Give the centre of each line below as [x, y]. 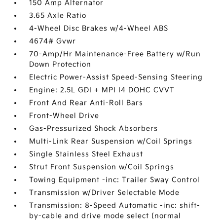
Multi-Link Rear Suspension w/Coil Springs [111, 141]
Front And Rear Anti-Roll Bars [86, 103]
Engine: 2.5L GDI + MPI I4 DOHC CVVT [102, 90]
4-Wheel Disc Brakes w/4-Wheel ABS [99, 28]
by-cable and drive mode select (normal [105, 216]
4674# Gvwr [53, 41]
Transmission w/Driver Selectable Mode [105, 193]
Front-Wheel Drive [64, 116]
